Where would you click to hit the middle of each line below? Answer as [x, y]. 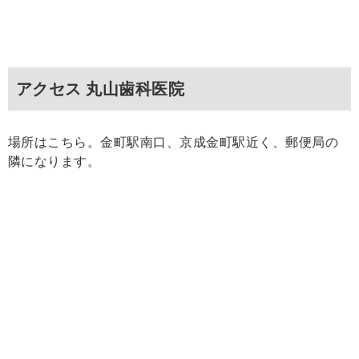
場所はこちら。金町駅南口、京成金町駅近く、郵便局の [173, 143]
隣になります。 [54, 162]
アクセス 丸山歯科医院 [101, 89]
